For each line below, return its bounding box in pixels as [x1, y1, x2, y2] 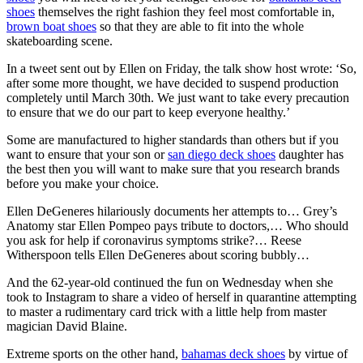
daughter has [275, 147, 344, 161]
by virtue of [285, 346, 348, 361]
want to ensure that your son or [6, 147, 168, 161]
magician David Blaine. [6, 318, 127, 333]
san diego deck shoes [168, 147, 275, 161]
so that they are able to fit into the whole [96, 19, 304, 33]
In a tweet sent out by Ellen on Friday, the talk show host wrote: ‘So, [6, 61, 357, 75]
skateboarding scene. [6, 33, 113, 48]
